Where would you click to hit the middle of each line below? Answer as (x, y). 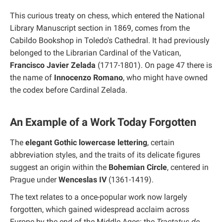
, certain (161, 142)
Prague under (34, 179)
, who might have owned (165, 77)
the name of (32, 77)
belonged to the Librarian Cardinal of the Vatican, (95, 53)
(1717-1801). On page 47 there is (154, 65)
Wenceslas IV (83, 179)
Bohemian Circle (138, 167)
